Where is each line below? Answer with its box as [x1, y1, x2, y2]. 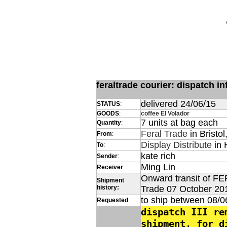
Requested [97, 197, 128, 204]
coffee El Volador [141, 110, 190, 117]
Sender [97, 153, 118, 160]
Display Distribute [141, 140, 212, 150]
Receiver [97, 164, 123, 171]
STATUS [97, 100, 120, 107]
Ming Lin [141, 162, 175, 172]
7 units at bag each [141, 118, 218, 128]
